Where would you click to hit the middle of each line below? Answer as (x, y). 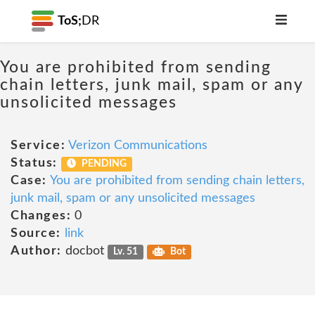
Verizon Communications (138, 146)
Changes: (41, 216)
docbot (84, 251)
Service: (38, 146)
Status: (34, 163)
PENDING (103, 164)
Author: (36, 251)
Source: (36, 233)
